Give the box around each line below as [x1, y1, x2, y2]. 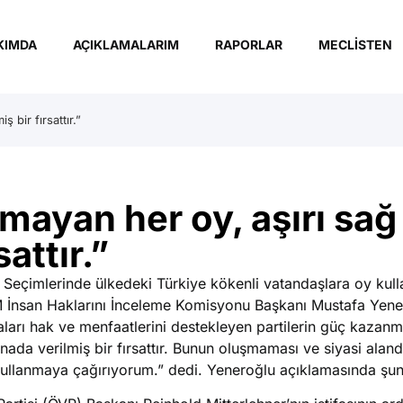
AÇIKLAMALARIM [72, 37, 179, 52]
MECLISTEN [318, 37, 392, 52]
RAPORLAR [214, 37, 282, 52]
